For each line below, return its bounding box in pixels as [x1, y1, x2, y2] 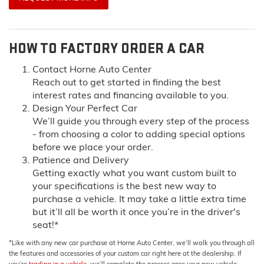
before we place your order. [32, 140, 153, 153]
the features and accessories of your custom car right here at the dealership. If [9, 249, 242, 258]
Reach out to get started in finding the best [32, 75, 221, 88]
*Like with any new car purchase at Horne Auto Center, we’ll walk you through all [9, 238, 255, 247]
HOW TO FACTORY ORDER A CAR [9, 39, 204, 57]
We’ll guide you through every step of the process [32, 114, 249, 127]
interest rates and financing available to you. [32, 88, 229, 101]
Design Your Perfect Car [32, 101, 137, 114]
